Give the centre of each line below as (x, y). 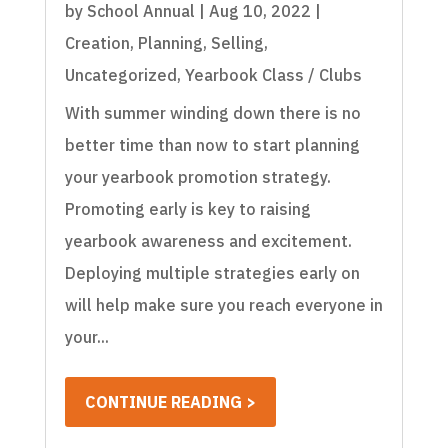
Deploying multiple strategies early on (212, 273)
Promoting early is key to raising (187, 209)
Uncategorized (120, 75)
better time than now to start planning (212, 145)
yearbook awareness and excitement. (208, 241)
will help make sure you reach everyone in (223, 305)
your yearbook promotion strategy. (197, 177)
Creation (97, 43)
